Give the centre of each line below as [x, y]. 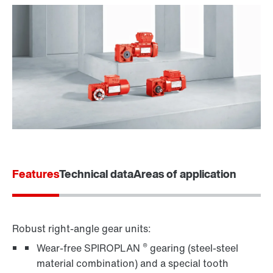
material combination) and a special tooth [133, 264]
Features [36, 174]
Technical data [96, 174]
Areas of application [185, 174]
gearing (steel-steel [193, 248]
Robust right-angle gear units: [82, 229]
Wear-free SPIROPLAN [90, 248]
